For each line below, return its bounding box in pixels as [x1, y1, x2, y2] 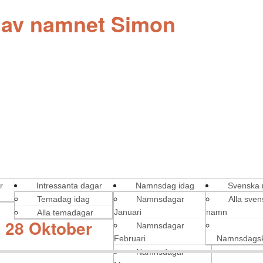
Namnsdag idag [136, 181, 194, 190]
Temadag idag [37, 194, 90, 204]
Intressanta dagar [36, 181, 102, 190]
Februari [114, 234, 146, 243]
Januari [114, 207, 141, 217]
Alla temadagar [37, 208, 93, 217]
